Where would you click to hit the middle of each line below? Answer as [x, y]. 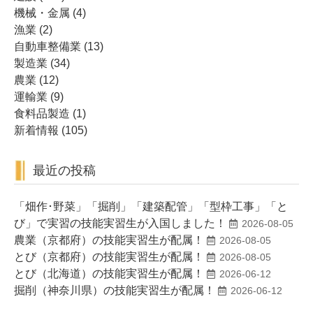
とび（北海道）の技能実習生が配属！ [109, 274]
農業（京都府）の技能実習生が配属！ [109, 240]
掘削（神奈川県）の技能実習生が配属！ [115, 290]
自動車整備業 [48, 46]
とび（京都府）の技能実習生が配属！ [109, 257]
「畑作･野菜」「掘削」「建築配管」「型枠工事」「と [151, 206]
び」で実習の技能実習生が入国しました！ [120, 223]
